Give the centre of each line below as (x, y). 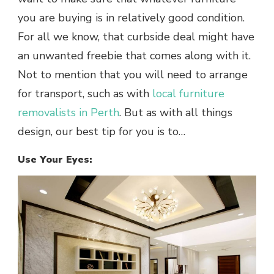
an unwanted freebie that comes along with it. (134, 56)
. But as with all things (176, 113)
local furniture (188, 94)
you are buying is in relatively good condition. (131, 18)
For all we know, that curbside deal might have (136, 37)
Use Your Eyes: (55, 160)
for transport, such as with (85, 94)
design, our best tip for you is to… (102, 132)
